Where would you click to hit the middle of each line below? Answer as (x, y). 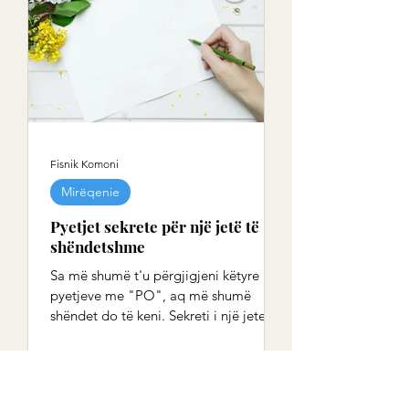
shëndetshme (98, 246)
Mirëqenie (90, 192)
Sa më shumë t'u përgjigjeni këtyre (155, 275)
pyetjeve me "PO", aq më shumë (151, 295)
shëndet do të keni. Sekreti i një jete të (166, 315)
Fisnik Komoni (84, 163)
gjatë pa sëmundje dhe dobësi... (147, 336)
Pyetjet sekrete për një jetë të (155, 226)
